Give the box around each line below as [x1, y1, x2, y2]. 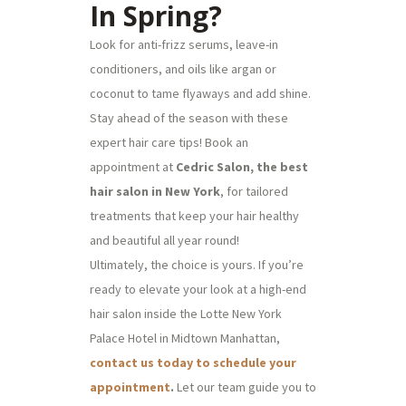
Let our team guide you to [174, 378, 316, 395]
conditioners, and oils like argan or [90, 60, 276, 77]
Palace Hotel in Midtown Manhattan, [90, 329, 280, 346]
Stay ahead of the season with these [90, 109, 288, 126]
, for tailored [220, 182, 288, 199]
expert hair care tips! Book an [90, 133, 248, 150]
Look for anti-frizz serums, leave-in [90, 35, 278, 53]
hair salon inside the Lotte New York [90, 304, 282, 322]
